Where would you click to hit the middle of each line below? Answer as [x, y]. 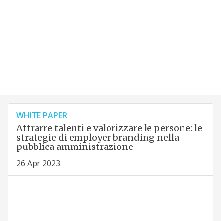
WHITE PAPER [41, 116]
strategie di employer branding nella [97, 138]
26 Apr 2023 [38, 164]
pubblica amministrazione [74, 147]
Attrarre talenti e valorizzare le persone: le [109, 128]
